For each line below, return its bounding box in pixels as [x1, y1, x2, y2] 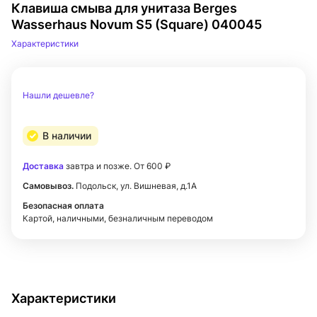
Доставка [23, 161, 64, 171]
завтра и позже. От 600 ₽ [64, 161, 171, 171]
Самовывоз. [23, 180, 74, 191]
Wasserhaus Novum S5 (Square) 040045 [11, 17, 262, 32]
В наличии [42, 129, 91, 142]
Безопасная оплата [23, 200, 104, 211]
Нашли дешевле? [23, 90, 94, 100]
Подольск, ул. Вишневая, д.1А [74, 180, 197, 191]
